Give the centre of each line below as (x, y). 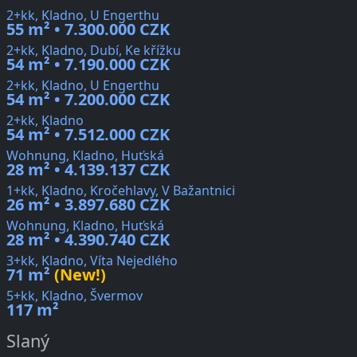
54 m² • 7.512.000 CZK (88, 135)
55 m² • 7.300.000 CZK (88, 29)
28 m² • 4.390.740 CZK (88, 240)
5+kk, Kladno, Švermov (75, 296)
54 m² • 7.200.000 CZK (88, 100)
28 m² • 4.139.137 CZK (88, 170)
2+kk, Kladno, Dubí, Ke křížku (94, 51)
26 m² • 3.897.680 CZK (88, 205)
